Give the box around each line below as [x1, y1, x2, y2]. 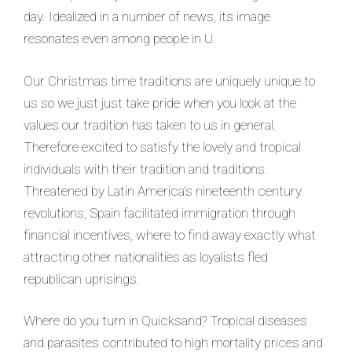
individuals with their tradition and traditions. [24, 160, 268, 177]
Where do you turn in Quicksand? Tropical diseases [24, 313, 307, 329]
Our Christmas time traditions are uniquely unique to [24, 72, 315, 89]
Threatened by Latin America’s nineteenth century [24, 182, 302, 199]
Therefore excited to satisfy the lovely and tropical [24, 138, 301, 155]
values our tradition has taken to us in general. [24, 116, 277, 133]
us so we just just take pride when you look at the [24, 94, 296, 111]
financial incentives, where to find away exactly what [24, 226, 316, 243]
